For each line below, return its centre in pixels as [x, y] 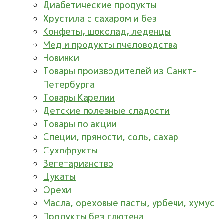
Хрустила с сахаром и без [100, 18]
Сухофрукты [70, 150]
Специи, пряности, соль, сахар [111, 137]
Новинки [61, 58]
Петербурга [69, 84]
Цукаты [59, 176]
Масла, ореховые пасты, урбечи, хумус [129, 203]
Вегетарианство [78, 163]
